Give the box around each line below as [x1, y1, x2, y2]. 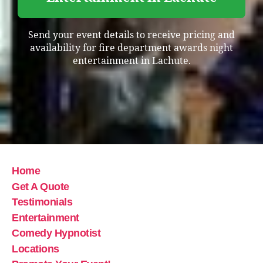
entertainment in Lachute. [72, 55, 191, 67]
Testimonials [12, 196, 73, 208]
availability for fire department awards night [30, 42, 233, 54]
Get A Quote [12, 180, 69, 193]
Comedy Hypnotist [12, 227, 101, 240]
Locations [12, 242, 59, 255]
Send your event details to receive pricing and [28, 29, 235, 41]
